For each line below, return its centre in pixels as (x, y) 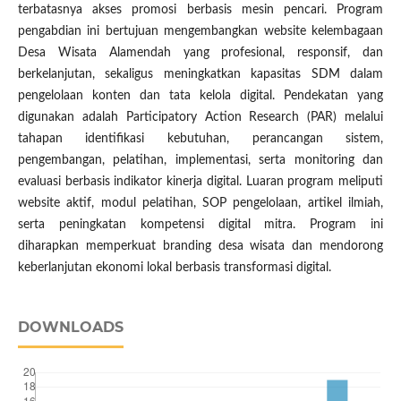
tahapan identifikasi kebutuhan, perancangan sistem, (200, 139)
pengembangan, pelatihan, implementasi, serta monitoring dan (200, 161)
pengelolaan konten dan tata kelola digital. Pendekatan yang (200, 96)
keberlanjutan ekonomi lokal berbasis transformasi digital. (174, 268)
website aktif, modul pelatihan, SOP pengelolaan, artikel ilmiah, (200, 204)
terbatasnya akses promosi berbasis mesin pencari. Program (200, 10)
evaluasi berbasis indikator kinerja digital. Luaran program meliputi (200, 182)
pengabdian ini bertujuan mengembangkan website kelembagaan (200, 32)
